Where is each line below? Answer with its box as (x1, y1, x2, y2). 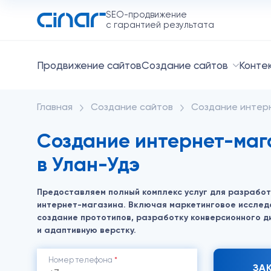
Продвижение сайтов (36, 59, 142, 71)
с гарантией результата (105, 19, 214, 30)
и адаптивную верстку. (36, 225, 136, 235)
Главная (36, 101, 73, 113)
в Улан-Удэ (36, 152, 140, 177)
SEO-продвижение (105, 9, 187, 20)
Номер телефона (48, 255, 114, 264)
